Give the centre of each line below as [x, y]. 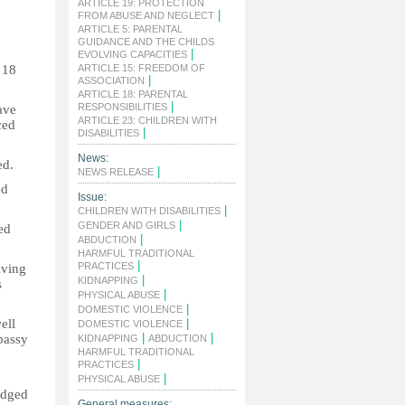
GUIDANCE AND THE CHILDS [146, 42]
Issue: [92, 197]
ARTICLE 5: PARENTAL [130, 29]
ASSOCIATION [111, 80]
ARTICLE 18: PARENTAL [133, 94]
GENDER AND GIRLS [127, 225]
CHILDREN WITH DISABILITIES [149, 211]
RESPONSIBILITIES [122, 107]
